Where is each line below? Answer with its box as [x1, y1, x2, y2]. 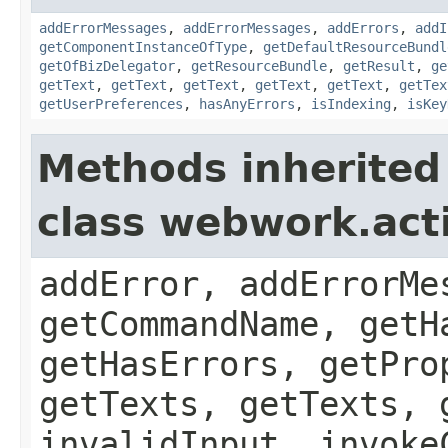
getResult [343, 57, 415, 74]
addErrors [327, 19, 399, 36]
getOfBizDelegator [39, 57, 175, 74]
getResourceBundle [191, 57, 327, 74]
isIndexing [311, 95, 391, 112]
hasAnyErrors [199, 95, 295, 112]
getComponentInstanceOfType [39, 38, 247, 55]
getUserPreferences [39, 95, 183, 112]
